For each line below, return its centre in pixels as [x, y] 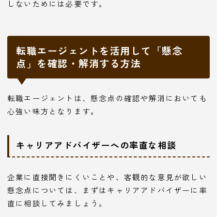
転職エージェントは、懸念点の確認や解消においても [107, 98]
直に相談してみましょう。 [57, 203]
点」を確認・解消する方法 [78, 63]
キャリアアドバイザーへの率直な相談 [96, 145]
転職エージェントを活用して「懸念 [99, 51]
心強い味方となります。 [53, 111]
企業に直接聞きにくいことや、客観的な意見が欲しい [107, 177]
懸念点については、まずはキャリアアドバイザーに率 [107, 190]
